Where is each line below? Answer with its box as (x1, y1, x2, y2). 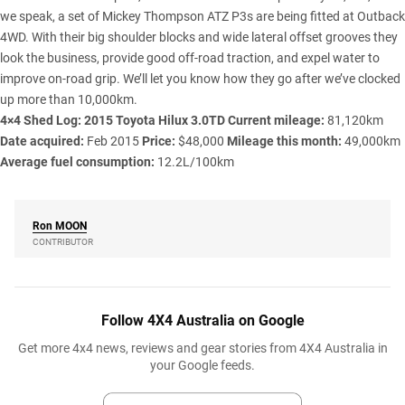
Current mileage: (228, 112, 325, 127)
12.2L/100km (155, 154, 234, 169)
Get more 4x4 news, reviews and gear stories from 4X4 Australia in (17, 340, 388, 355)
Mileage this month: (227, 133, 342, 148)
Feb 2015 (84, 133, 142, 148)
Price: (142, 133, 175, 148)
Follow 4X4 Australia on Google (100, 311, 305, 329)
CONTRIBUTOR (33, 236, 93, 247)
